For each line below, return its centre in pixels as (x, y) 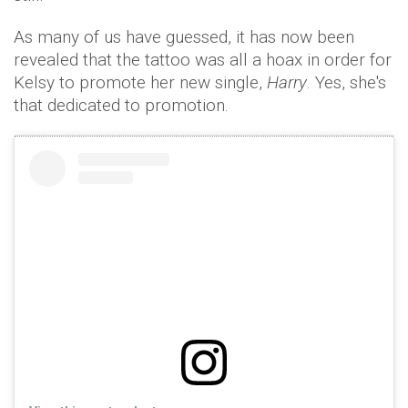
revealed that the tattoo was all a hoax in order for (203, 60)
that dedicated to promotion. (121, 106)
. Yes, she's (347, 83)
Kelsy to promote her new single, (140, 83)
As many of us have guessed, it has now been (184, 37)
